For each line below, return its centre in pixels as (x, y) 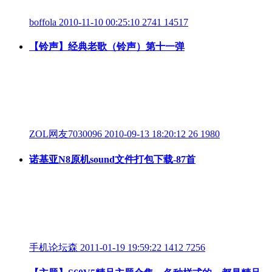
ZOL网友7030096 (66, 134)
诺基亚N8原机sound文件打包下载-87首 (112, 160)
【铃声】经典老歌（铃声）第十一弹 (107, 46)
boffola (43, 22)
